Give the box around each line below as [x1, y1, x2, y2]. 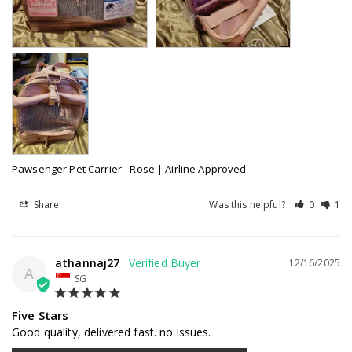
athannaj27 [55, 255, 120, 270]
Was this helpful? [209, 197, 288, 211]
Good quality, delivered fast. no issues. [12, 324, 211, 340]
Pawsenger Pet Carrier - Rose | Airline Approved [12, 161, 247, 176]
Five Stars [12, 307, 69, 324]
